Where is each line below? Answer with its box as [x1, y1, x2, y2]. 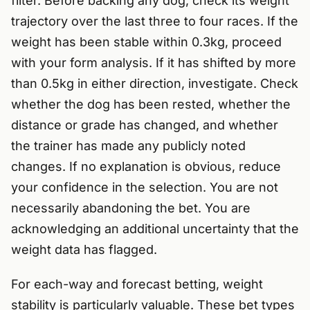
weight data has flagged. [11, 242, 157, 257]
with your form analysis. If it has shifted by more [11, 55, 296, 71]
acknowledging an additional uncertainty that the [11, 221, 299, 237]
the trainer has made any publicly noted [11, 138, 246, 154]
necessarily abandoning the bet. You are [11, 201, 250, 216]
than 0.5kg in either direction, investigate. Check [11, 76, 298, 91]
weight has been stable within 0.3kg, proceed [11, 35, 282, 50]
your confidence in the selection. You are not [11, 180, 278, 195]
